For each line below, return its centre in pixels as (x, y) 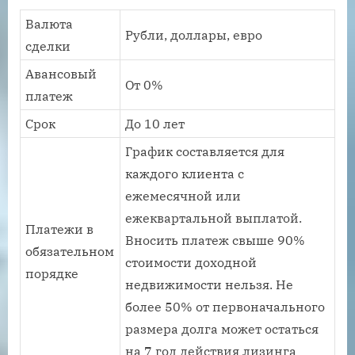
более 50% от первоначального (225, 306)
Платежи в (60, 229)
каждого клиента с (185, 173)
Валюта (50, 23)
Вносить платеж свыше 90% (216, 240)
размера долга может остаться (222, 328)
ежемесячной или (183, 195)
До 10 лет (155, 123)
